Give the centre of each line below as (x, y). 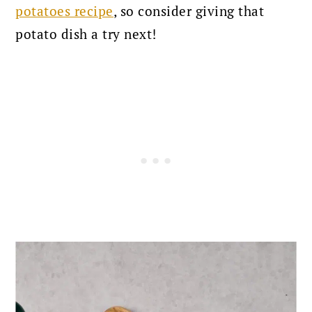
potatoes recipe (64, 11)
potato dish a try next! (88, 34)
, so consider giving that (189, 11)
